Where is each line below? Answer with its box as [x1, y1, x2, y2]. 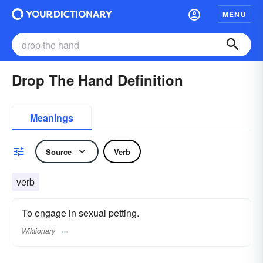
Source [46, 146, 72, 157]
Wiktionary [22, 225, 55, 236]
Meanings [30, 111, 73, 124]
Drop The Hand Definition [12, 70, 183, 90]
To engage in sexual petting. [22, 206, 139, 220]
